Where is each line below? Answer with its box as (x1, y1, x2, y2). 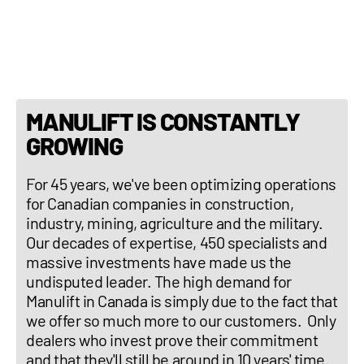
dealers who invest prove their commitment (26, 330, 318, 349)
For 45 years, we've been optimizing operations (26, 174, 336, 193)
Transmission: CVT (47, 7, 173, 27)
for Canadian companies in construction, (26, 193, 294, 213)
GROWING (26, 131, 123, 160)
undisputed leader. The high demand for (26, 271, 292, 291)
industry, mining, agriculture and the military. (26, 213, 323, 232)
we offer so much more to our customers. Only (26, 310, 336, 330)
